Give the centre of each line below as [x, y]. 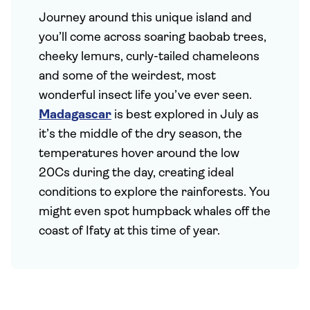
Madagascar [75, 115]
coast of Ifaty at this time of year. [129, 231]
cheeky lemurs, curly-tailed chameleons [149, 57]
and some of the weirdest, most [127, 76]
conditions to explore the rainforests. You [154, 193]
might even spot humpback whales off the [155, 212]
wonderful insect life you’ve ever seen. [145, 96]
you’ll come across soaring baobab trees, [153, 38]
